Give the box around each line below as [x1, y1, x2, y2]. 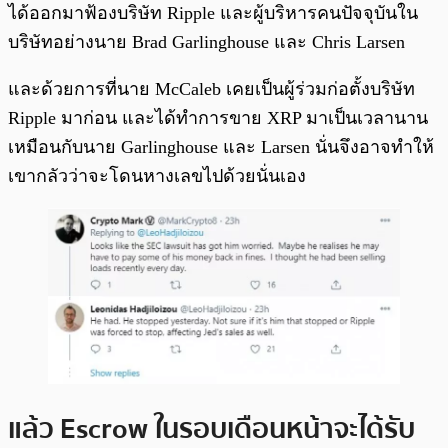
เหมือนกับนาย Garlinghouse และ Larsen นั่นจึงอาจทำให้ [8, 137, 434, 158]
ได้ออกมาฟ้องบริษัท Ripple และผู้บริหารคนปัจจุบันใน [8, 3, 418, 24]
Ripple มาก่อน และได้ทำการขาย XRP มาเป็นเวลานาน [8, 108, 428, 129]
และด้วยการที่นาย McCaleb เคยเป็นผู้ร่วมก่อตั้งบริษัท [8, 79, 415, 100]
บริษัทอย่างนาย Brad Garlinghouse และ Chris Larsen [8, 32, 405, 53]
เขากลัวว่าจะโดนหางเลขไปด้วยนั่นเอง [8, 166, 306, 187]
